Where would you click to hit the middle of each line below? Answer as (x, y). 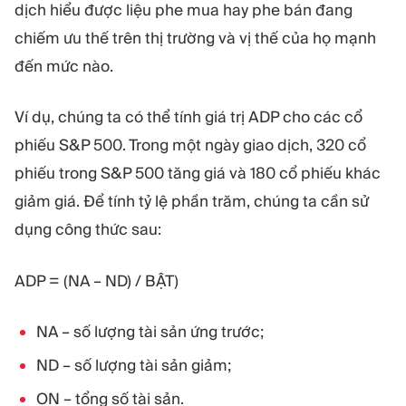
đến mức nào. (64, 66)
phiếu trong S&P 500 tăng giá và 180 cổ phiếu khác (198, 173)
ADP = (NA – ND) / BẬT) (97, 280)
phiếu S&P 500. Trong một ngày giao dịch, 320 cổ (190, 145)
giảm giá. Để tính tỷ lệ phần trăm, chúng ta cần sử (192, 201)
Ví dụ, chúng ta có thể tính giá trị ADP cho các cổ (188, 117)
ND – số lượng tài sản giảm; (134, 365)
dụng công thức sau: (88, 229)
